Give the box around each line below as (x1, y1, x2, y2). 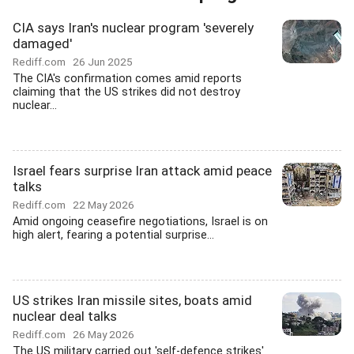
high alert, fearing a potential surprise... (13, 228, 214, 242)
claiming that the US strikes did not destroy (13, 85, 240, 99)
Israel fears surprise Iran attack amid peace (13, 163, 272, 179)
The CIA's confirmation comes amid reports (13, 72, 242, 85)
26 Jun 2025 (73, 55, 133, 68)
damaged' (13, 36, 72, 51)
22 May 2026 (73, 198, 134, 211)
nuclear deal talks (13, 308, 117, 324)
